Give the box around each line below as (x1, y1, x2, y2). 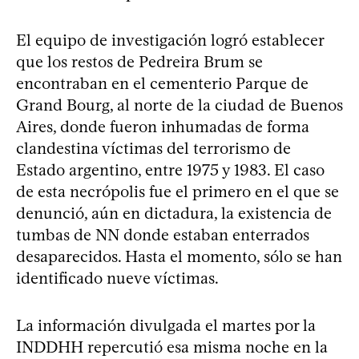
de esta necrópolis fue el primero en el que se (16, 181, 339, 201)
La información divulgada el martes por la (16, 315, 316, 335)
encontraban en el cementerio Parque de (16, 73, 309, 93)
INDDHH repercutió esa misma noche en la (16, 337, 328, 357)
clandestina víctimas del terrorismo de (16, 138, 291, 158)
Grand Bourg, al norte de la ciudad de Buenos (16, 95, 343, 115)
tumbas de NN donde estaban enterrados (16, 224, 309, 244)
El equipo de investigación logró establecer (16, 30, 324, 50)
